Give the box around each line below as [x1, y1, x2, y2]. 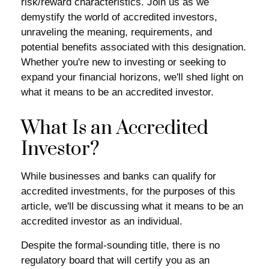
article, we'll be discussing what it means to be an [21, 201, 243, 212]
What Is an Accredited [21, 116, 208, 141]
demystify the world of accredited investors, [21, 11, 217, 23]
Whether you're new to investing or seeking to [21, 56, 226, 68]
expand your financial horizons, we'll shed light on [21, 71, 243, 83]
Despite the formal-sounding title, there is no [21, 240, 220, 251]
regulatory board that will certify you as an [21, 255, 210, 266]
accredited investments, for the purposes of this [21, 186, 235, 197]
